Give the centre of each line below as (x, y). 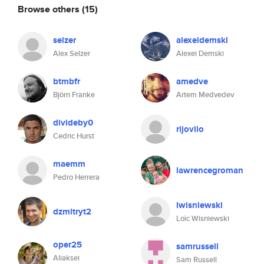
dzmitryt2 (72, 212)
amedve (192, 81)
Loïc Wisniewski (203, 218)
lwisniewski (199, 205)
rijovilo (190, 129)
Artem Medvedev (205, 95)
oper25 (67, 245)
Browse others (50, 9)
